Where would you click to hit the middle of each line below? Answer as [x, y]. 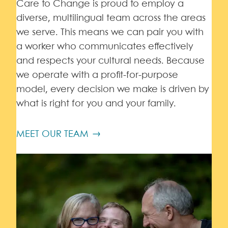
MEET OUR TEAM [52, 134]
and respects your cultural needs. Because [110, 61]
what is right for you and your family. [96, 104]
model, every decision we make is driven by [113, 90]
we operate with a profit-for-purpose [97, 75]
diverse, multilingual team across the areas [111, 18]
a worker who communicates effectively [105, 47]
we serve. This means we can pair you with [110, 33]
